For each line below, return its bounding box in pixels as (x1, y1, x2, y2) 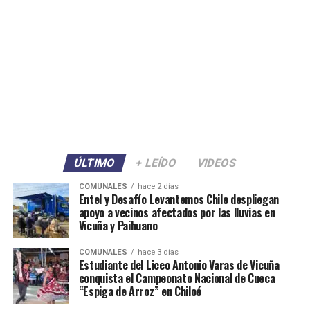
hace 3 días (137, 248, 179, 257)
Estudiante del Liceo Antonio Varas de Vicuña (78, 257, 280, 274)
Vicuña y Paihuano (78, 217, 158, 235)
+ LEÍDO (134, 156, 179, 170)
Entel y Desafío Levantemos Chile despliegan (78, 191, 279, 208)
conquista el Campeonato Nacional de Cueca (78, 270, 275, 287)
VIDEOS (195, 156, 238, 170)
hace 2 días (137, 182, 179, 192)
